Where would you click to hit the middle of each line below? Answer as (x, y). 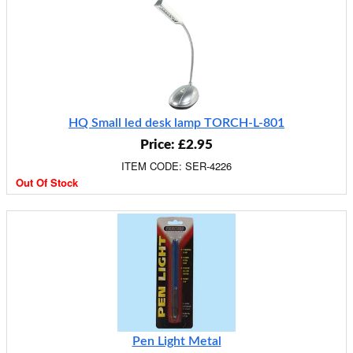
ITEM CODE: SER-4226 (176, 166)
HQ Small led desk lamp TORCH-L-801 (176, 123)
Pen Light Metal (176, 341)
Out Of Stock (47, 182)
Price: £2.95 (176, 145)
